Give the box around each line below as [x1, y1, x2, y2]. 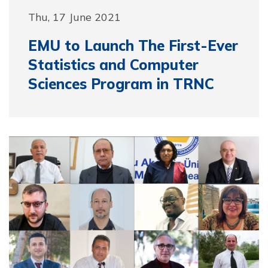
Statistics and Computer [28, 55, 199, 74]
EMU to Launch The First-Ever [28, 36, 238, 54]
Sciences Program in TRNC [28, 74, 214, 93]
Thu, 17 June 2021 [28, 10, 121, 23]
